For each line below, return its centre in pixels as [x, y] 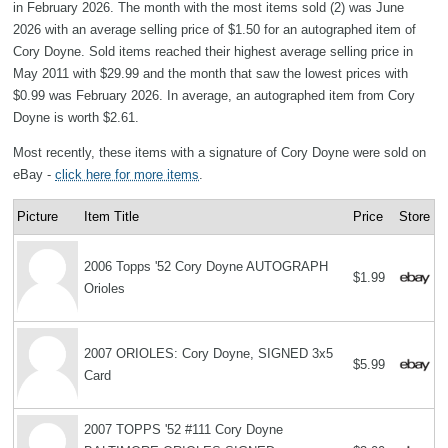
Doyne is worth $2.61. [76, 118]
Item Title [112, 217]
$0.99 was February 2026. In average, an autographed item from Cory [214, 96]
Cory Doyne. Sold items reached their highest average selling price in [213, 52]
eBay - [34, 175]
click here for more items [127, 175]
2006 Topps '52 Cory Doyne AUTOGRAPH [206, 267]
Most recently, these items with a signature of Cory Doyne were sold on [219, 153]
